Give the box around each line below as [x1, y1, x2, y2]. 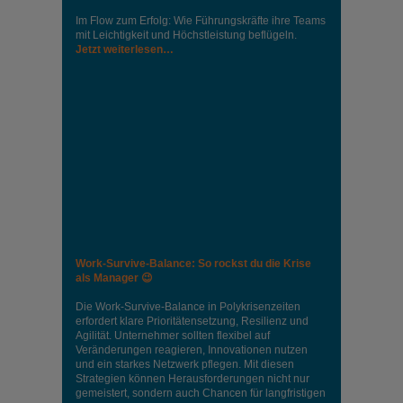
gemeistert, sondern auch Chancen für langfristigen [76, 386, 326, 399]
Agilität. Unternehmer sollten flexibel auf [76, 328, 270, 342]
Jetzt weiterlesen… [76, 43, 174, 57]
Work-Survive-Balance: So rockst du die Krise [76, 256, 311, 270]
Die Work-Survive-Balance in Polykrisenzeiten [76, 300, 300, 313]
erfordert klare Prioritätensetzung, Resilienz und [76, 314, 309, 327]
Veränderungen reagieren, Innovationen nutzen [76, 343, 308, 356]
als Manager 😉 [76, 271, 153, 284]
